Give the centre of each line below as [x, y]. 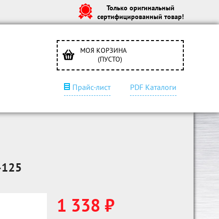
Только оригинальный [141, 8]
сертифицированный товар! [141, 17]
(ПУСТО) [110, 59]
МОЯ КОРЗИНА [103, 50]
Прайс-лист [91, 87]
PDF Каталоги [153, 87]
